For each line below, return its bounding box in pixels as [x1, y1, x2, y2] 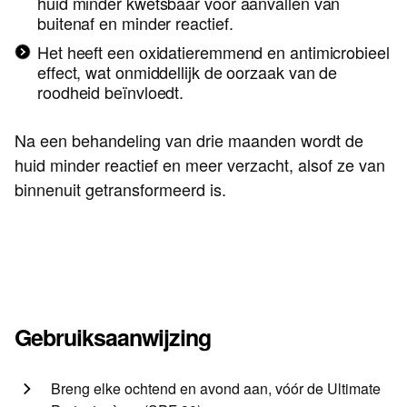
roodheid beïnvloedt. [37, 80, 184, 104]
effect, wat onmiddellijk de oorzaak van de [37, 60, 338, 84]
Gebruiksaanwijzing [15, 321, 211, 354]
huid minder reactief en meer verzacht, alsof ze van [15, 153, 385, 177]
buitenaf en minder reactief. [37, 11, 233, 35]
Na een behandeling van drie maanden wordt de [15, 128, 363, 153]
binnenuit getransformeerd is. [15, 177, 226, 202]
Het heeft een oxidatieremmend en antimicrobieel [37, 40, 390, 65]
